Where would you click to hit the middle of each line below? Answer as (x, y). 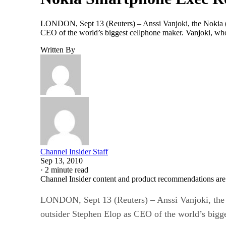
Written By (58, 49)
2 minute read (67, 169)
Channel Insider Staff (74, 151)
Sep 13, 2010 (62, 160)
